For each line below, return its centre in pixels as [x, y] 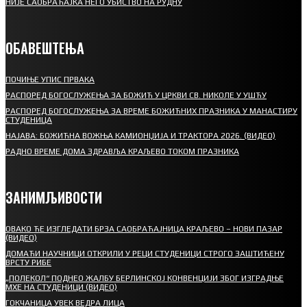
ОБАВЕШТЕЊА [45, 48]
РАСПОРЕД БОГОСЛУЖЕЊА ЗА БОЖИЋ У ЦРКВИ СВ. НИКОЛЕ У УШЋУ [136, 95]
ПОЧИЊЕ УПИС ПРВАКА [50, 79]
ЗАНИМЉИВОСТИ [54, 197]
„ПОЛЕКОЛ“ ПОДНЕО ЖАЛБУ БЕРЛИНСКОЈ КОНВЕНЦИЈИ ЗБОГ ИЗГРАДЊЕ [145, 278]
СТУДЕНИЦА [29, 120]
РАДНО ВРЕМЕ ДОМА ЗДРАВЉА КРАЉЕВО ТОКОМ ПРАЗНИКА [122, 151]
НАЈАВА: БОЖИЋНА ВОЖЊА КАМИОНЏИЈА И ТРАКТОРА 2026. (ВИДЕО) [140, 135]
